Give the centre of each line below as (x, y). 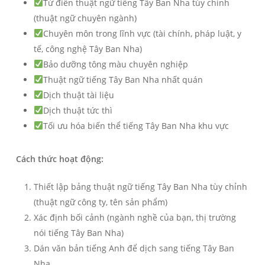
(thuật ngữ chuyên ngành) (85, 18)
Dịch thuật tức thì (77, 111)
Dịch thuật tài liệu (78, 95)
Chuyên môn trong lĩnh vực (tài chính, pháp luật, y (142, 34)
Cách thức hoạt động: (59, 159)
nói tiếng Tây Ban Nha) (78, 233)
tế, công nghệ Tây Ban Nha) (88, 49)
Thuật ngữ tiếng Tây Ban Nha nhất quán (123, 80)
